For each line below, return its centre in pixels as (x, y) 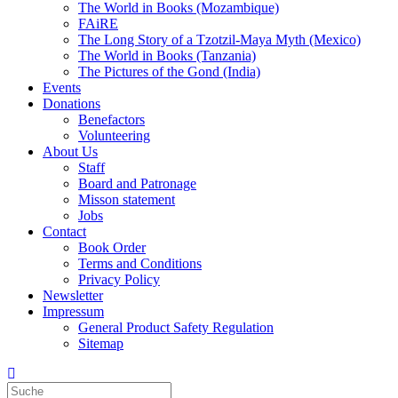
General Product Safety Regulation (176, 327)
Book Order (112, 247)
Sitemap (101, 343)
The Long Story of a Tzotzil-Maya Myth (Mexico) (219, 40)
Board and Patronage (137, 183)
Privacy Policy (119, 279)
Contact (64, 231)
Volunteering (114, 135)
